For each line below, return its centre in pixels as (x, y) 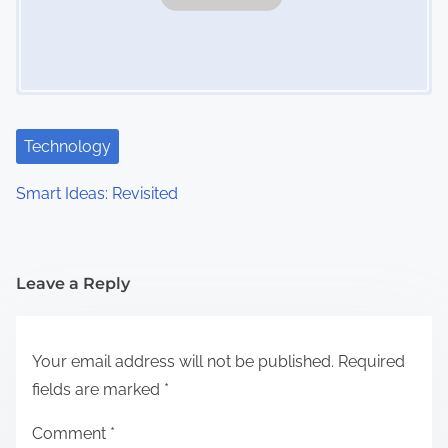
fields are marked (98, 390)
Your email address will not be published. (183, 362)
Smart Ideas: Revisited (97, 194)
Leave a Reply (73, 284)
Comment (71, 434)
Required (371, 362)
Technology (67, 147)
